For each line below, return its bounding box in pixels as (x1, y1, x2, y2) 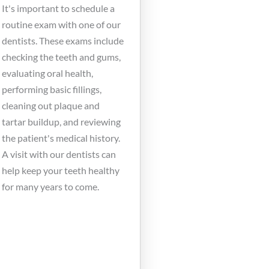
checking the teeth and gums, (1, 50, 121, 62)
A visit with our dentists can (1, 148, 116, 160)
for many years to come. (1, 180, 99, 192)
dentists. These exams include (1, 34, 124, 46)
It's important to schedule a (1, 2, 115, 14)
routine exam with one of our (1, 18, 121, 30)
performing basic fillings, (1, 83, 101, 95)
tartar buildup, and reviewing (1, 115, 121, 127)
